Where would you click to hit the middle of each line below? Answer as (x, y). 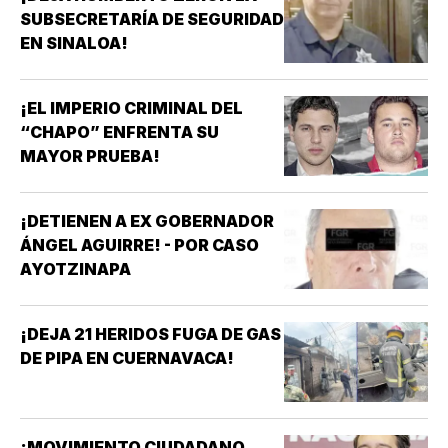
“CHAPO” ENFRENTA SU (119, 132)
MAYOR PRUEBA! (90, 156)
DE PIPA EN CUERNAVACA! (127, 358)
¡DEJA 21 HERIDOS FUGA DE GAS (150, 334)
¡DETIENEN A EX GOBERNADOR (147, 221)
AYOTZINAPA (75, 269)
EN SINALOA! (74, 43)
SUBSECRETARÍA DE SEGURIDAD (152, 19)
